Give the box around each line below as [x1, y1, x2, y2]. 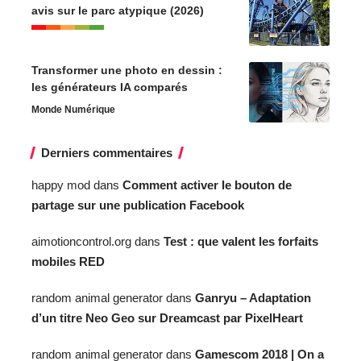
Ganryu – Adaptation [195, 291, 311, 305]
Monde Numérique [31, 104, 115, 116]
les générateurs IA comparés [31, 81, 188, 94]
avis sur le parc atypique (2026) [31, 4, 204, 18]
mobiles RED [31, 255, 105, 269]
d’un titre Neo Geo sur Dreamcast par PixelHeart [31, 311, 303, 326]
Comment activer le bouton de [122, 178, 292, 193]
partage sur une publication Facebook [31, 198, 244, 213]
